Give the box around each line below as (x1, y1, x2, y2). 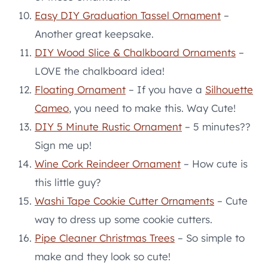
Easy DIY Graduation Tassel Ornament (35, 8, 221, 22)
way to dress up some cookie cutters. (35, 212, 212, 226)
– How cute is (181, 157, 248, 170)
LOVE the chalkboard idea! (35, 64, 165, 77)
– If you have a (126, 83, 205, 96)
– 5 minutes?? (182, 120, 251, 133)
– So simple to (175, 231, 245, 244)
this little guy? (35, 175, 101, 188)
